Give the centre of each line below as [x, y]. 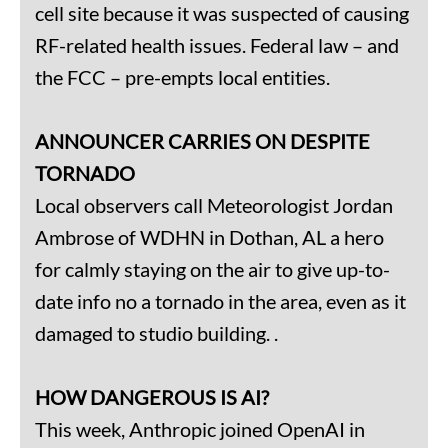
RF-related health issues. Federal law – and [217, 44]
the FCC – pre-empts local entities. [182, 76]
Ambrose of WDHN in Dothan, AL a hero [209, 236]
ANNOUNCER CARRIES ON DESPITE [202, 140]
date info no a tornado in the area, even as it [220, 300]
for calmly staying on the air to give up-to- [212, 268]
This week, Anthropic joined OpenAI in [200, 428]
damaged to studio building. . [156, 332]
